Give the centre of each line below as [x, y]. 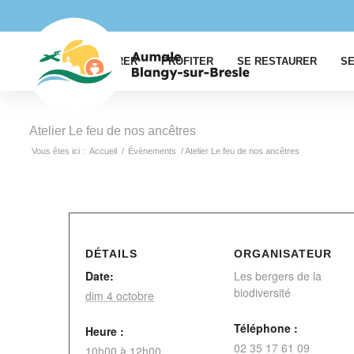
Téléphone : [266, 328]
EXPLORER [109, 61]
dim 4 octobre [120, 296]
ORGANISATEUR [283, 254]
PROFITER [187, 61]
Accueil [103, 151]
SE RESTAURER [277, 61]
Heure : [105, 331]
